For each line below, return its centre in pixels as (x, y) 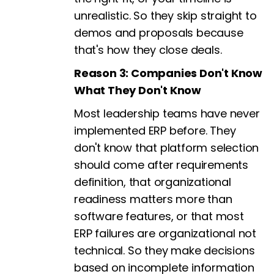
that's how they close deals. (148, 50)
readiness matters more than (153, 199)
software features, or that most (159, 216)
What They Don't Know (138, 90)
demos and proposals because (159, 33)
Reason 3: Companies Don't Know (168, 73)
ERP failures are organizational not (165, 233)
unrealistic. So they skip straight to (165, 16)
